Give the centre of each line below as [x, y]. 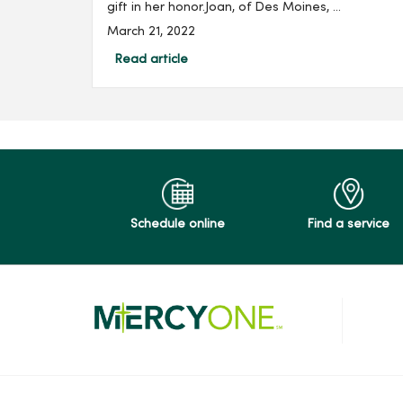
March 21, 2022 [151, 32]
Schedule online [177, 225]
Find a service [348, 225]
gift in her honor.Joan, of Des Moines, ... [224, 8]
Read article [151, 60]
